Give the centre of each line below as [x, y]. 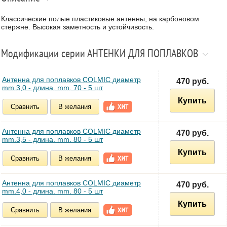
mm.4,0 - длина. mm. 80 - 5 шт [52, 191]
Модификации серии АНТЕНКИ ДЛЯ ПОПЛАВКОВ [100, 54]
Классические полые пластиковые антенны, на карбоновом [100, 18]
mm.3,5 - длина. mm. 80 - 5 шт [52, 139]
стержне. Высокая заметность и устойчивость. [78, 27]
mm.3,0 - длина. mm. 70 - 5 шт [52, 87]
